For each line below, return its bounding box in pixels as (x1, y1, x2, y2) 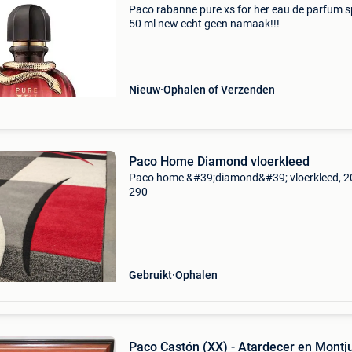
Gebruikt (128, 269, 172, 281)
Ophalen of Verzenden (163, 83, 275, 96)
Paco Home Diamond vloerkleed (128, 154, 310, 169)
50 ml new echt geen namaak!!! (128, 17, 280, 30)
